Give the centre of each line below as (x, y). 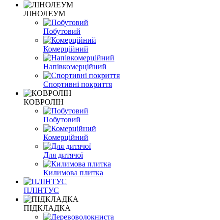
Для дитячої (63, 155)
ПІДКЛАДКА (47, 208)
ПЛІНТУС (41, 190)
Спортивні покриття (78, 84)
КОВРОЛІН (44, 102)
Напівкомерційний (75, 66)
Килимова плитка (73, 172)
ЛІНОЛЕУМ (44, 13)
